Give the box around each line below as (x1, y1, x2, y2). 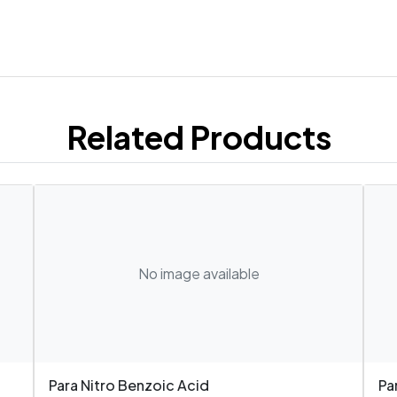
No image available (137, 263, 260, 283)
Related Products (66, 116, 331, 157)
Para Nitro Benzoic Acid (49, 375, 209, 394)
